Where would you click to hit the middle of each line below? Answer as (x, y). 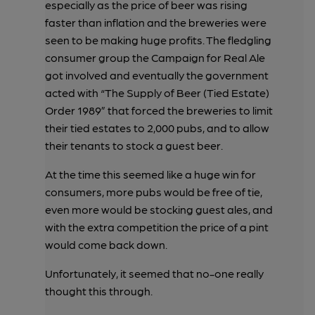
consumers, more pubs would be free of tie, (154, 191)
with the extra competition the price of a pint (157, 226)
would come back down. (106, 244)
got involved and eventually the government (157, 75)
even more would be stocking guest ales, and (159, 209)
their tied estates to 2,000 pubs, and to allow (157, 127)
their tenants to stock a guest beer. (134, 145)
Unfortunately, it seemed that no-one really (154, 273)
